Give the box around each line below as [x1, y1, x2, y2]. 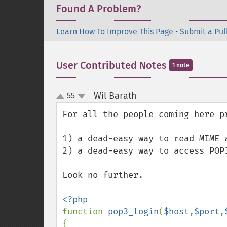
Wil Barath [93, 90, 137, 101]
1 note [172, 62, 190, 69]
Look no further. [62, 170, 143, 180]
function [62, 206, 108, 217]
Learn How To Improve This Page [56, 27, 173, 36]
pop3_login [108, 206, 159, 217]
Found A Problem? [56, 3, 141, 15]
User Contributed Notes [56, 59, 169, 71]
